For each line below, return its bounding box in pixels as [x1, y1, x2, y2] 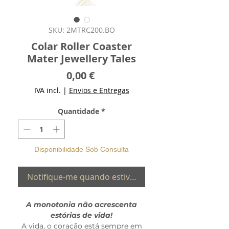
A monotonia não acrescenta [26, 199, 137, 209]
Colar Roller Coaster [31, 39, 132, 53]
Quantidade [58, 106, 99, 116]
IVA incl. [34, 85, 61, 95]
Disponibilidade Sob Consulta [34, 145, 129, 153]
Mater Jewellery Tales [27, 51, 136, 65]
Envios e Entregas [68, 85, 129, 95]
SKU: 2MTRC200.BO [48, 25, 115, 35]
